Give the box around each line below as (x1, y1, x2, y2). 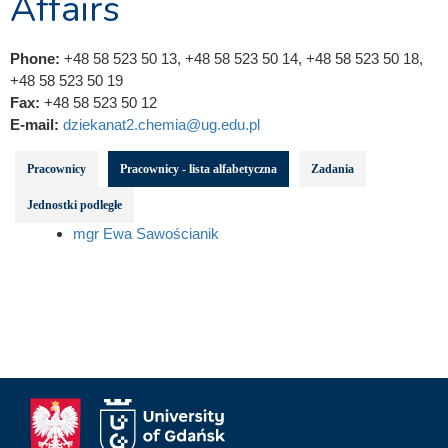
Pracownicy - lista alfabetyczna (120, 162, 277, 176)
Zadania (311, 162, 354, 176)
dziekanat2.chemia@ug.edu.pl (63, 116, 260, 133)
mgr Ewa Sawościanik (72, 225, 219, 242)
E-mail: (10, 116, 63, 133)
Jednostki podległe (27, 198, 122, 212)
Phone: (10, 50, 64, 67)
